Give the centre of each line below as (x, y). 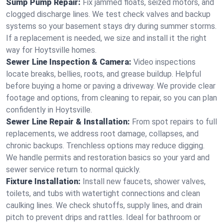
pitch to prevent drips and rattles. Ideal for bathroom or (103, 217)
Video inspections (165, 62)
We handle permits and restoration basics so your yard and (108, 158)
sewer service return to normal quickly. (73, 169)
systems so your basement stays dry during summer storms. (111, 26)
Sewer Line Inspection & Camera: (69, 62)
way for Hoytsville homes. (51, 50)
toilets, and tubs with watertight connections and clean (103, 193)
